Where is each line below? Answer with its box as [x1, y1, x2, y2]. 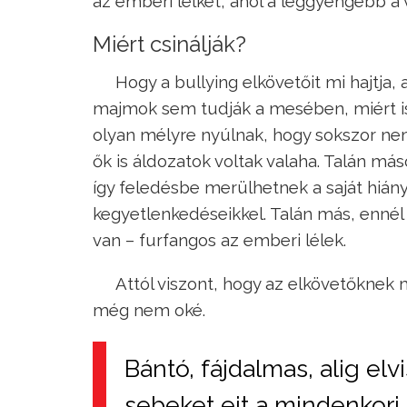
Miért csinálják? [93, 31, 246, 58]
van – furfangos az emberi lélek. [93, 230, 346, 251]
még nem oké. [93, 299, 205, 320]
